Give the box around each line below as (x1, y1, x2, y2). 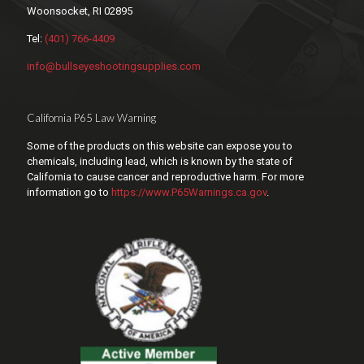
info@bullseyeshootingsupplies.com (27, 60, 201, 73)
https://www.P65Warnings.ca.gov (111, 186, 266, 199)
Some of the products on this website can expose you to (27, 140, 292, 153)
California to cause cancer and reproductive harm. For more (27, 171, 304, 184)
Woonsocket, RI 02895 (27, 5, 132, 18)
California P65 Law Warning (27, 111, 156, 125)
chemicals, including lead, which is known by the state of (27, 155, 292, 168)
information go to (27, 186, 111, 199)
